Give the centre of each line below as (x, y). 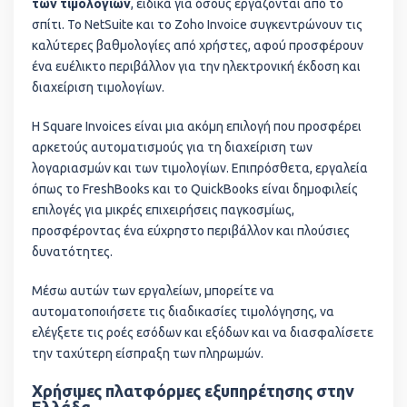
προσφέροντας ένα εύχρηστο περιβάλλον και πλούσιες (191, 231)
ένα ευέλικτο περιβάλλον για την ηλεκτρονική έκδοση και (196, 67)
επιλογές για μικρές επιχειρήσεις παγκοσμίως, (163, 210)
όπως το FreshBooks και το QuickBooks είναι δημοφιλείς (195, 189)
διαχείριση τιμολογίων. (98, 88)
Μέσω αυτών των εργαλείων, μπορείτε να (153, 291)
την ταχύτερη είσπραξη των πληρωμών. (148, 354)
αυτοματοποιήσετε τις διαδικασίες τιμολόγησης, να (183, 312)
